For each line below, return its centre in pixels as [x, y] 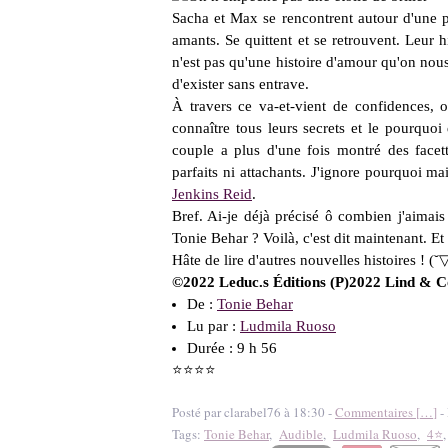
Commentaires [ [377, 412]
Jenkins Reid [212, 194]
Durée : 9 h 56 [232, 348]
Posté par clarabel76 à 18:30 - [253, 412]
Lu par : [213, 326]
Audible [301, 434]
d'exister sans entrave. [240, 84]
